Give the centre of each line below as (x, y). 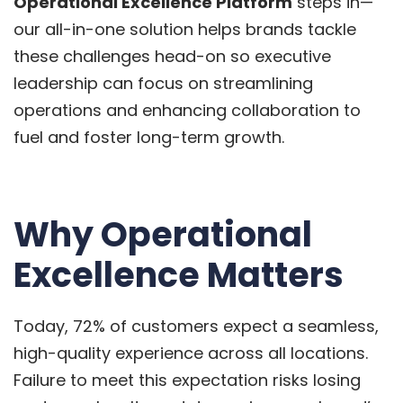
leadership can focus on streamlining (163, 83)
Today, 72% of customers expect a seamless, (196, 326)
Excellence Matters (182, 274)
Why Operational (163, 234)
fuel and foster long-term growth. (153, 137)
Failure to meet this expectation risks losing (187, 380)
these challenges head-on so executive (172, 56)
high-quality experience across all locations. (191, 353)
